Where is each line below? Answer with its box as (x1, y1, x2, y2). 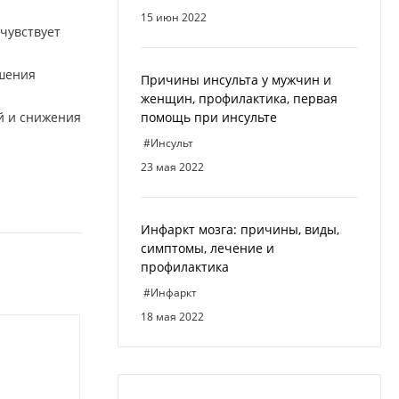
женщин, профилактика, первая (141, 90, 338, 107)
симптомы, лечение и (141, 240, 274, 256)
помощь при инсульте (141, 109, 277, 126)
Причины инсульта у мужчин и (141, 71, 331, 88)
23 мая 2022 (141, 159, 204, 175)
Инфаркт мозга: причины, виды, (141, 221, 339, 238)
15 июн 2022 (141, 10, 207, 25)
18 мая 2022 (141, 309, 204, 324)
